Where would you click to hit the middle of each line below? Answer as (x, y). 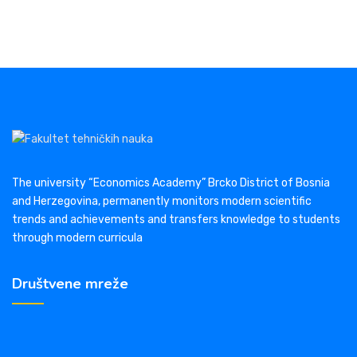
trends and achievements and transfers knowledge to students (176, 220)
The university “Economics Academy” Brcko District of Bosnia (171, 183)
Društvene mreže (70, 284)
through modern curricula (77, 238)
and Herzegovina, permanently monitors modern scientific (162, 202)
